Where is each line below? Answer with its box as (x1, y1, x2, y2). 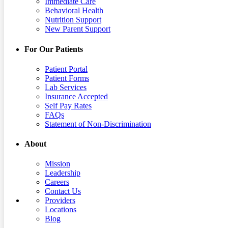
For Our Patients (24, 44, 83, 53)
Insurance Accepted (45, 92, 108, 101)
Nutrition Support (45, 15, 101, 24)
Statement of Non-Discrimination (45, 119, 151, 128)
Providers (45, 196, 75, 205)
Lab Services (45, 82, 87, 92)
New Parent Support (45, 24, 110, 34)
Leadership (45, 168, 80, 178)
